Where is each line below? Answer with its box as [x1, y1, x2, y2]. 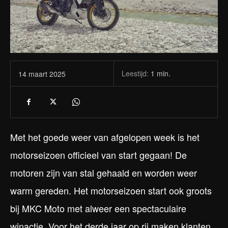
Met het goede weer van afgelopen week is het [10, 130, 199, 144]
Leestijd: [122, 68, 151, 79]
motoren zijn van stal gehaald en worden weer [10, 166, 197, 180]
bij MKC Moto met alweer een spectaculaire [10, 202, 186, 215]
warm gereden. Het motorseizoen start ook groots [10, 184, 212, 197]
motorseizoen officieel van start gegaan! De [10, 148, 187, 162]
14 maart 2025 [18, 69, 66, 79]
